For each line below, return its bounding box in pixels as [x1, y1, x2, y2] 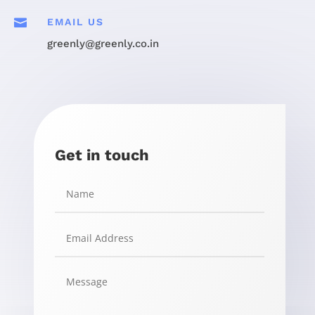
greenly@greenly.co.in [46, 37, 159, 51]
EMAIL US [46, 16, 104, 28]
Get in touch [54, 146, 149, 165]
